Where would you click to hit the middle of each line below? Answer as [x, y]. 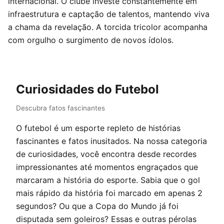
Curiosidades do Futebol [87, 89]
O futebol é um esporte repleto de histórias [98, 128]
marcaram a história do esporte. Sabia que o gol [108, 180]
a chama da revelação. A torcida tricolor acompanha [108, 27]
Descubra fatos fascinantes [60, 108]
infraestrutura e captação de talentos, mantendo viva [109, 14]
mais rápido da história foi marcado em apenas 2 [109, 193]
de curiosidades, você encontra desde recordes [106, 154]
